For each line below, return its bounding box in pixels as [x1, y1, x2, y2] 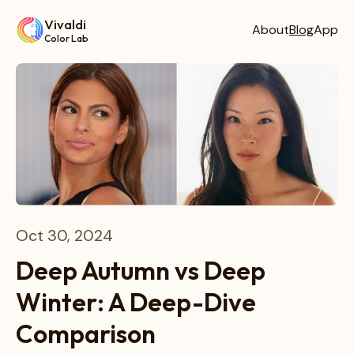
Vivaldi [44, 16, 86, 32]
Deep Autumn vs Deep [16, 254, 265, 286]
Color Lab [44, 32, 88, 44]
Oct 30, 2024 [16, 225, 113, 246]
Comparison [16, 318, 156, 349]
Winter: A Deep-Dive [16, 286, 256, 318]
